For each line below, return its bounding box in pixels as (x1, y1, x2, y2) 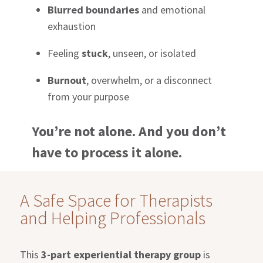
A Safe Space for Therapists (20, 188, 213, 211)
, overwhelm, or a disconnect (86, 73, 213, 87)
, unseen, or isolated (108, 46, 197, 60)
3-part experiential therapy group (41, 247, 201, 261)
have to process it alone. (32, 143, 183, 161)
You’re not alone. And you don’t (32, 122, 227, 140)
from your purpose (48, 89, 130, 103)
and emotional (139, 2, 206, 16)
